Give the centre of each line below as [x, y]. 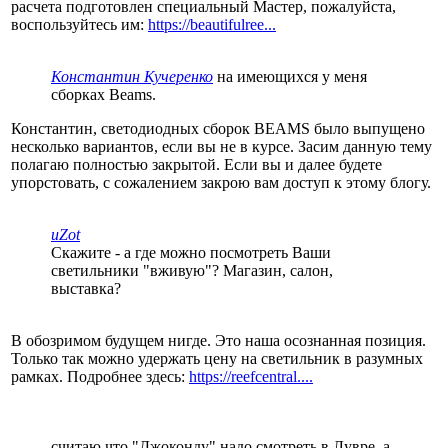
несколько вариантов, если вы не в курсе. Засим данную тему [221, 146]
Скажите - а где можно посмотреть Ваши [191, 252]
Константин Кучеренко [132, 76]
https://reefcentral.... [251, 376]
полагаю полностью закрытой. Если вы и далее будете [196, 164]
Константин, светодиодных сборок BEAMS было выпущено [218, 128]
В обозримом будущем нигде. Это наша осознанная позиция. [218, 340]
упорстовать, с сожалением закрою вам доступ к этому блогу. [221, 182]
